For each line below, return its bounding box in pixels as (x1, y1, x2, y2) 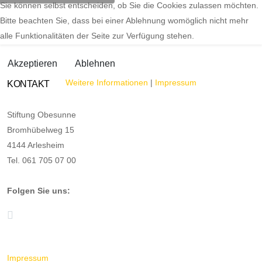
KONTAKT (7, 79, 50, 89)
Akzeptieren (8, 58, 57, 68)
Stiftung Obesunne (7, 110, 76, 119)
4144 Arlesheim (7, 140, 64, 150)
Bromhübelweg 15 (7, 125, 74, 135)
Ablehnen (75, 58, 115, 68)
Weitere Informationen (65, 78, 148, 87)
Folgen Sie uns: (7, 186, 70, 195)
